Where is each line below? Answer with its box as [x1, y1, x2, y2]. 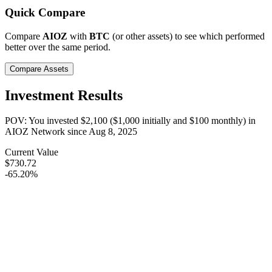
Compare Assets [10, 64, 69, 73]
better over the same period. [5, 41, 110, 52]
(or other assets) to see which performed [110, 30, 265, 41]
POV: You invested [5, 115, 81, 126]
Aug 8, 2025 [89, 126, 137, 137]
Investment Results [5, 87, 123, 103]
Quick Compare [5, 5, 85, 19]
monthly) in [209, 115, 256, 126]
